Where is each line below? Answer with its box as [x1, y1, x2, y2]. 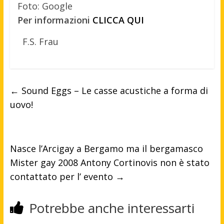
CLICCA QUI [92, 14, 144, 26]
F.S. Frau [22, 35, 58, 48]
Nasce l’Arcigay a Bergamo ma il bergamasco [9, 142, 203, 155]
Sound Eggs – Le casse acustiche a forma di [18, 84, 208, 97]
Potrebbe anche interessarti [28, 199, 194, 217]
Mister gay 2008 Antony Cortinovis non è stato [9, 156, 209, 169]
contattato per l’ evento [9, 170, 115, 183]
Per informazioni [17, 14, 92, 26]
